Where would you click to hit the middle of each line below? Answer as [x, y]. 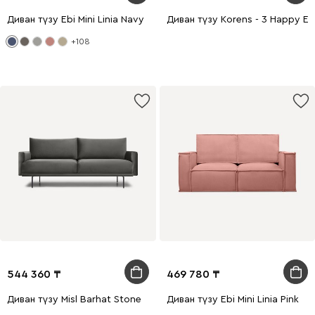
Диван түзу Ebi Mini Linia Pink [232, 300]
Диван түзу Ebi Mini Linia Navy [76, 19]
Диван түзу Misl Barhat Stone [74, 300]
